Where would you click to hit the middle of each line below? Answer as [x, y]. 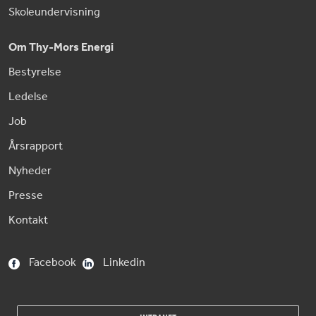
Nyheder [30, 171]
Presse [26, 196]
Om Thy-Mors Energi [61, 48]
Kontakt [28, 221]
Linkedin [124, 263]
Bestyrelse [35, 73]
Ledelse [28, 97]
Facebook [53, 263]
